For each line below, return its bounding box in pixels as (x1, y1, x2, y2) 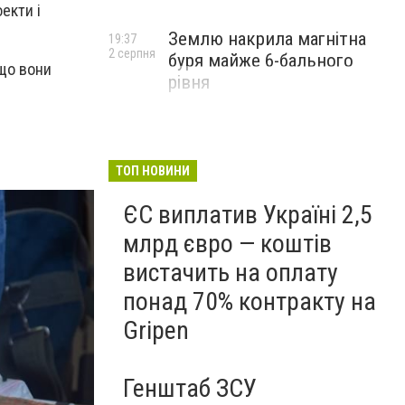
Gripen (123, 316, 189, 345)
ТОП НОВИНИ (116, 164, 190, 178)
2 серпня (108, 46, 155, 61)
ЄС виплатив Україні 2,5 (123, 200, 372, 230)
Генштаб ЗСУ (123, 373, 257, 403)
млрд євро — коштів (123, 229, 332, 259)
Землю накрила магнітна (168, 28, 366, 50)
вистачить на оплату (123, 258, 338, 287)
